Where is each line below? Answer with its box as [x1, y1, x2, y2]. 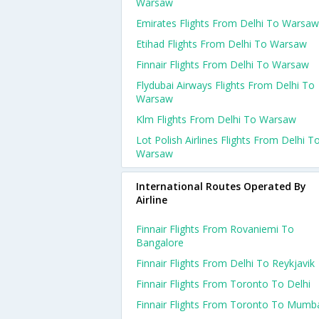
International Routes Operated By [136, 179, 306, 193]
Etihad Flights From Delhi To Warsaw [136, 37, 307, 51]
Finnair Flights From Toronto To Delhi [136, 277, 310, 291]
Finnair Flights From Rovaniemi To [136, 222, 294, 236]
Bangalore [136, 236, 184, 249]
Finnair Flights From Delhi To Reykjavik [136, 256, 315, 270]
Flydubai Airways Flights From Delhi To [136, 78, 315, 92]
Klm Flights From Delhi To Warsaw [136, 113, 296, 126]
